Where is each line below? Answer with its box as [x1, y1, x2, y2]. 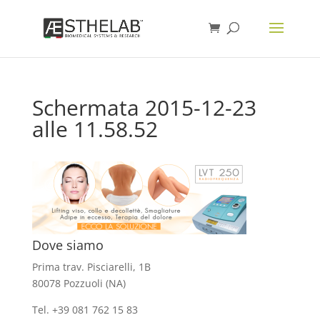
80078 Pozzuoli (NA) [31, 276, 126, 290]
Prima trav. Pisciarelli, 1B [31, 260, 151, 274]
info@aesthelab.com [140, 303, 239, 316]
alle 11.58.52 [31, 114, 158, 144]
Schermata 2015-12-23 [31, 93, 256, 122]
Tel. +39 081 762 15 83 [31, 303, 141, 316]
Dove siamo [31, 236, 104, 254]
